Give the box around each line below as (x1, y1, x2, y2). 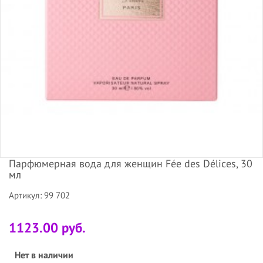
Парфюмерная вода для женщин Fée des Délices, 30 (9, 157, 252, 171)
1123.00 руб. (9, 219, 86, 237)
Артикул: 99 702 (9, 190, 70, 201)
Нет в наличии (15, 249, 73, 261)
